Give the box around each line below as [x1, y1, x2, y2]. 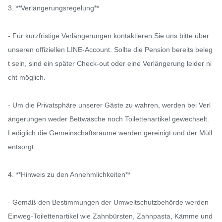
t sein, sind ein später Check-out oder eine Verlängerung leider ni [8, 59, 212, 68]
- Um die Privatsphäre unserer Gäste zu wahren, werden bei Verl [8, 101, 211, 110]
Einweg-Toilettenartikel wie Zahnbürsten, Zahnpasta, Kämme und [8, 212, 213, 221]
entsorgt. [8, 143, 36, 151]
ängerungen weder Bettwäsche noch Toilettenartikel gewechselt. [8, 115, 209, 123]
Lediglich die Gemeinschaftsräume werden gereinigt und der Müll [8, 129, 212, 137]
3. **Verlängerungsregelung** [8, 4, 99, 12]
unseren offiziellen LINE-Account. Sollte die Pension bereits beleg [8, 46, 213, 54]
